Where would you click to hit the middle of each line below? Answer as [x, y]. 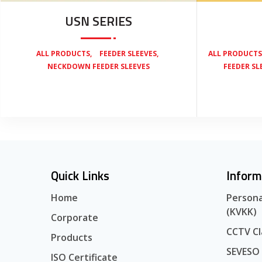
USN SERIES [98, 21]
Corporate [75, 217]
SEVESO [243, 251]
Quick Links [80, 175]
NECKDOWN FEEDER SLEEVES [98, 66]
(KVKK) [242, 211]
